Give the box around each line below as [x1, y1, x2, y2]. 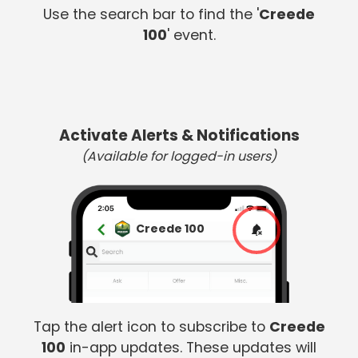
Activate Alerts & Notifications [58, 125, 300, 147]
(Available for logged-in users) [82, 147, 276, 166]
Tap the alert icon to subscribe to [33, 317, 269, 337]
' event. [166, 25, 216, 45]
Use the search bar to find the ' [43, 4, 259, 24]
